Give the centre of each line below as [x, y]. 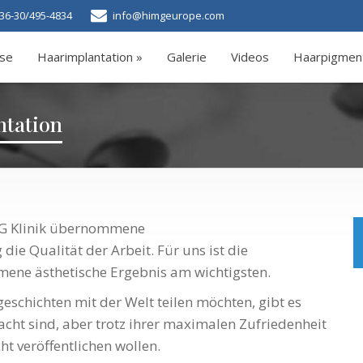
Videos [250, 57]
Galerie [187, 57]
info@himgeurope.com [167, 15]
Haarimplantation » [90, 57]
